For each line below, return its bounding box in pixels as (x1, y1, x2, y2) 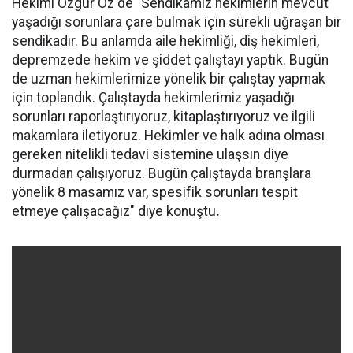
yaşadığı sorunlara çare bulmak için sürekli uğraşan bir (12, 14, 341, 30)
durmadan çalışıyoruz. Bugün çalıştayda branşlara (12, 165, 311, 181)
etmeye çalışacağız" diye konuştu (12, 203, 216, 219)
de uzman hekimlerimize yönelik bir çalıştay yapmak (12, 71, 325, 87)
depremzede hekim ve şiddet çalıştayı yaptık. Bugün (12, 52, 329, 68)
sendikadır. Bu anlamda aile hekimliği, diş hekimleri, (12, 33, 319, 49)
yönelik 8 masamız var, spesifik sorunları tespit (12, 184, 298, 200)
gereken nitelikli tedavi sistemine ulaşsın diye (12, 147, 288, 162)
